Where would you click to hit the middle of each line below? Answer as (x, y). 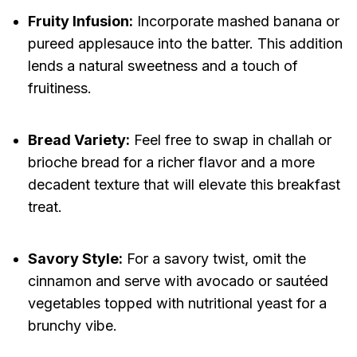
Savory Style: (75, 259)
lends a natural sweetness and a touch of (163, 66)
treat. (45, 207)
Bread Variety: (78, 140)
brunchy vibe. (72, 326)
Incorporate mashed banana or (236, 22)
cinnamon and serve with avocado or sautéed (178, 281)
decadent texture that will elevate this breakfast (184, 185)
